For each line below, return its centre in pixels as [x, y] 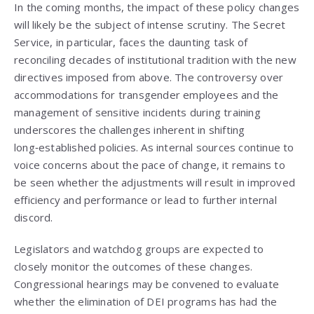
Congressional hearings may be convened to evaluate [147, 284]
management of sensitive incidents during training [137, 112]
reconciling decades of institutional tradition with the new [155, 60]
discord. [34, 218]
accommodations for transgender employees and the [146, 95]
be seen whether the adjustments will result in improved [155, 183]
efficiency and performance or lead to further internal [145, 200]
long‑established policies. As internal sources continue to [154, 148]
